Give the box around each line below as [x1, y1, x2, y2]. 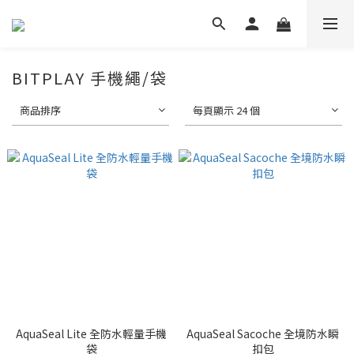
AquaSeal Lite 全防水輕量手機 [16, 326, 167, 341]
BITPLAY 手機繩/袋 [12, 66, 168, 89]
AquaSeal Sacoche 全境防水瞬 [186, 326, 339, 341]
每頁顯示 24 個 [193, 103, 261, 118]
